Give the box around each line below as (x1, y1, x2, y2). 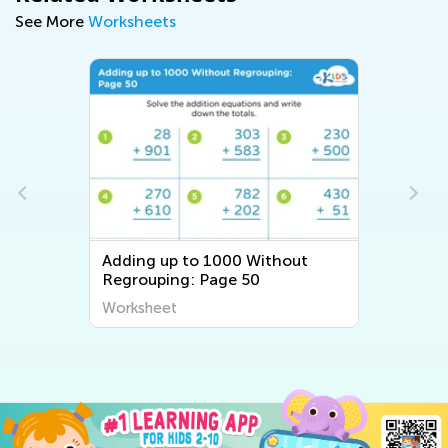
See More (15, 11, 88, 31)
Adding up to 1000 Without (102, 250, 309, 270)
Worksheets (88, 11, 176, 31)
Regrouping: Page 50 (102, 269, 261, 289)
